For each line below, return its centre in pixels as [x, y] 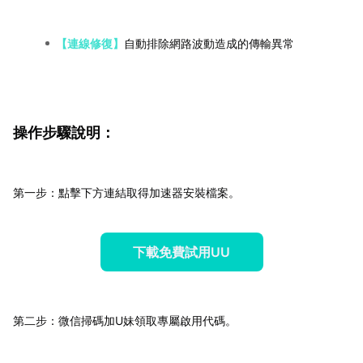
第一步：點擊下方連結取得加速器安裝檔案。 [126, 193]
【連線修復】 [90, 44]
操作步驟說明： [64, 133]
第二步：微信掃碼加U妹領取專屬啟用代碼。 [125, 321]
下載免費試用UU [181, 252]
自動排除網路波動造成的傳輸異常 [209, 44]
